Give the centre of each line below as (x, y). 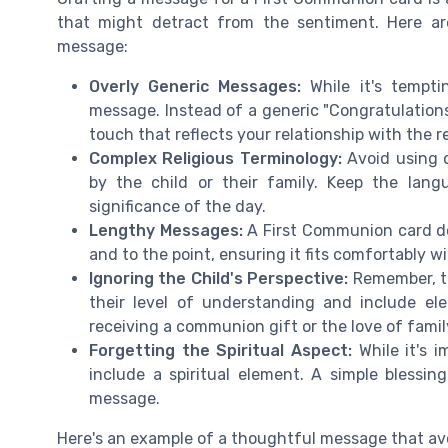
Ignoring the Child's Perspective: (219, 279)
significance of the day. (177, 207)
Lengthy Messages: (166, 231)
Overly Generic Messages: (195, 87)
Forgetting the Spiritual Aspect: (221, 351)
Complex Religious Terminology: (215, 159)
